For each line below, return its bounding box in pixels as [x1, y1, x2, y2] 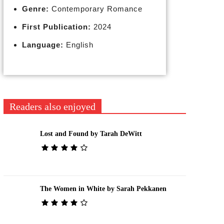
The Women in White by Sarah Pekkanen [39, 184, 166, 192]
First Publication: [21, 22, 91, 31]
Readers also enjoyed [9, 101, 95, 112]
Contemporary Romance [48, 4, 142, 13]
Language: [21, 40, 63, 49]
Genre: [21, 4, 49, 13]
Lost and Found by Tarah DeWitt [39, 129, 142, 137]
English [63, 40, 93, 49]
